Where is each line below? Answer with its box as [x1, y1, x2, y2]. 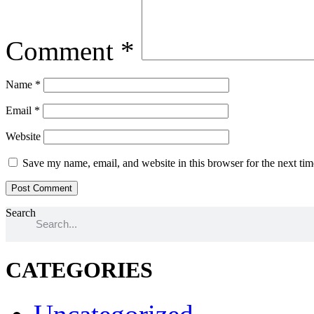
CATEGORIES [6, 257, 153, 282]
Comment [6, 35, 121, 66]
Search [6, 206, 36, 219]
